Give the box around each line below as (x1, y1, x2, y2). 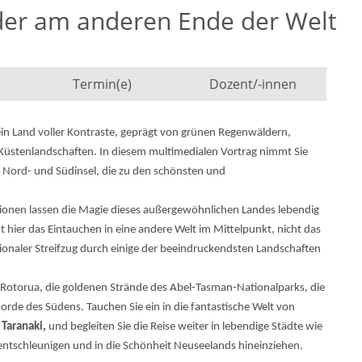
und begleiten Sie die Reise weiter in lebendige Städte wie (46, 321, 322, 333)
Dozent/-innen (208, 75, 297, 93)
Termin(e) (72, 75, 132, 93)
